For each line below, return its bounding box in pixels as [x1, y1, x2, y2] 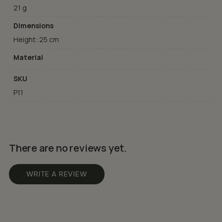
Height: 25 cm [13, 34, 59, 44]
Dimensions [13, 20, 54, 30]
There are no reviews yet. [9, 141, 127, 155]
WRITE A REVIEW [26, 169, 87, 178]
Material [13, 52, 43, 62]
